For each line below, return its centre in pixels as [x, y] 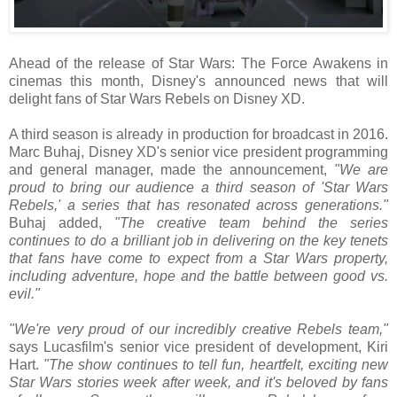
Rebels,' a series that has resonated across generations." [198, 206]
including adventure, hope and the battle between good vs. [198, 276]
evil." [24, 294]
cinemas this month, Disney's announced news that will [198, 82]
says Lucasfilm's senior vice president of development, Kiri [198, 347]
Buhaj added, [62, 223]
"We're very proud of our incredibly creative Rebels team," [198, 330]
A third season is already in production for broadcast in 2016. [198, 135]
